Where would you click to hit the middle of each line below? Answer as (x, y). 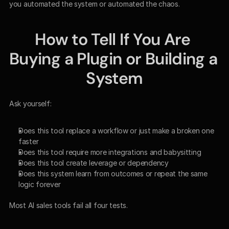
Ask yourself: (30, 103)
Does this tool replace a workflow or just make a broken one (116, 130)
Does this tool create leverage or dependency (94, 163)
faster (29, 141)
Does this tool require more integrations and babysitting (110, 152)
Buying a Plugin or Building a (113, 59)
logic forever (40, 184)
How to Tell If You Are (112, 39)
